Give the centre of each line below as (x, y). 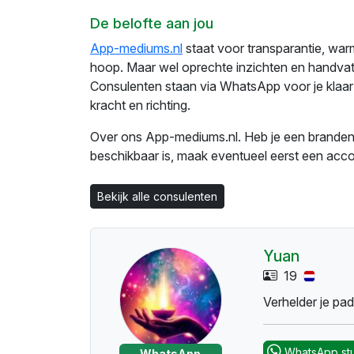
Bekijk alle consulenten (157, 197)
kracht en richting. (140, 105)
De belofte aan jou (152, 24)
